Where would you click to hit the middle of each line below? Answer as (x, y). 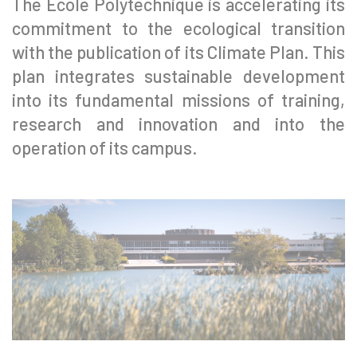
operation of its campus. (105, 147)
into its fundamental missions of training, (178, 100)
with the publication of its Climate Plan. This (178, 52)
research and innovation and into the (178, 124)
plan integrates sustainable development (178, 76)
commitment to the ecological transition (178, 28)
